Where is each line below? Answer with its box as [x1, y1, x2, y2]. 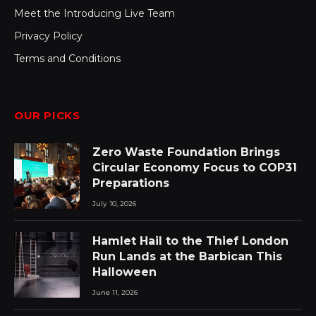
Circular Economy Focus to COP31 [92, 160, 297, 174]
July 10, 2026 [92, 198, 136, 208]
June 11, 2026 [92, 287, 138, 297]
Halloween [92, 265, 157, 279]
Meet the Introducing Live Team [14, 6, 175, 20]
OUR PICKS [14, 108, 80, 122]
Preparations [92, 176, 169, 190]
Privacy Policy [14, 29, 83, 42]
